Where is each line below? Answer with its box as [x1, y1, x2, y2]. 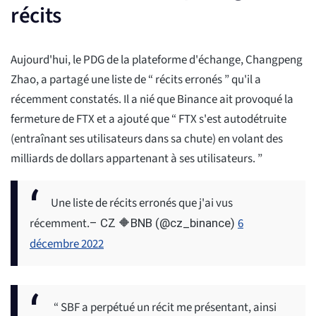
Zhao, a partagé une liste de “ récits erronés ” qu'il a [11, 71, 261, 89]
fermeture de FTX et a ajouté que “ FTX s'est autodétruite [11, 111, 286, 128]
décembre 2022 [30, 236, 104, 253]
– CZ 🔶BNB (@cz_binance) [90, 216, 238, 231]
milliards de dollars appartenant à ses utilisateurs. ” [11, 150, 262, 168]
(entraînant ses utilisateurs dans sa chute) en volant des [11, 130, 283, 148]
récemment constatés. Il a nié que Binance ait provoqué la [11, 91, 293, 109]
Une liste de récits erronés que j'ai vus [51, 195, 233, 212]
